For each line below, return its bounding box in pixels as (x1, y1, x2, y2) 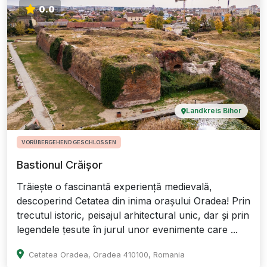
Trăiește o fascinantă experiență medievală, (17, 181, 212, 193)
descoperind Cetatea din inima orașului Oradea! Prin (17, 195, 250, 207)
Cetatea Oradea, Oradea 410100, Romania (29, 250, 185, 260)
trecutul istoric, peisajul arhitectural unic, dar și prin (17, 209, 249, 222)
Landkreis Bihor (186, 106, 241, 116)
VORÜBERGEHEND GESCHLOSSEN (21, 139, 116, 146)
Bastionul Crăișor (17, 159, 103, 172)
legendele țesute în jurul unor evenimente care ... (17, 223, 238, 236)
